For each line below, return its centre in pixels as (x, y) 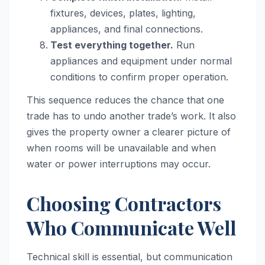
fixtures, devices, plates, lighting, (123, 13)
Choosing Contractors (124, 203)
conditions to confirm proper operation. (139, 77)
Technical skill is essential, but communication (130, 257)
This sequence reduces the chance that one (125, 100)
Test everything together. (112, 45)
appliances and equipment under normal (141, 61)
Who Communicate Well (131, 228)
